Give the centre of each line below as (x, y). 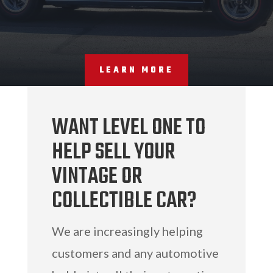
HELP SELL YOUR (113, 153)
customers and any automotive (135, 253)
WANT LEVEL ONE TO (128, 129)
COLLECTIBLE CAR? (124, 202)
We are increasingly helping (127, 231)
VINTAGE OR (97, 177)
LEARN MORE (136, 70)
